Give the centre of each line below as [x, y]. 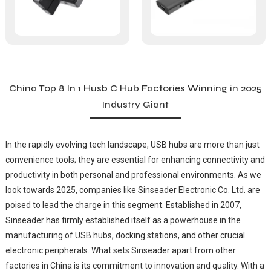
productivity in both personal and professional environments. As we [133, 175]
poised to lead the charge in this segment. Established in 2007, [123, 205]
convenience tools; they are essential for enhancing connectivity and [135, 159]
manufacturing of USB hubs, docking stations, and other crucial [125, 235]
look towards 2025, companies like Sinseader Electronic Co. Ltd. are [132, 190]
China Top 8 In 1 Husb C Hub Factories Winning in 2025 [135, 88]
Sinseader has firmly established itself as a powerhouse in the [123, 220]
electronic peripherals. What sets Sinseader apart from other [120, 250]
